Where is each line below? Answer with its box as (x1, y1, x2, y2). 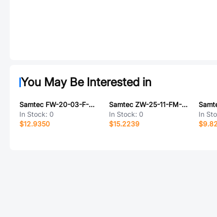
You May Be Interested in (21, 75, 152, 89)
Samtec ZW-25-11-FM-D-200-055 (181, 100, 187, 108)
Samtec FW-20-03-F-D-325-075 (89, 100, 94, 108)
